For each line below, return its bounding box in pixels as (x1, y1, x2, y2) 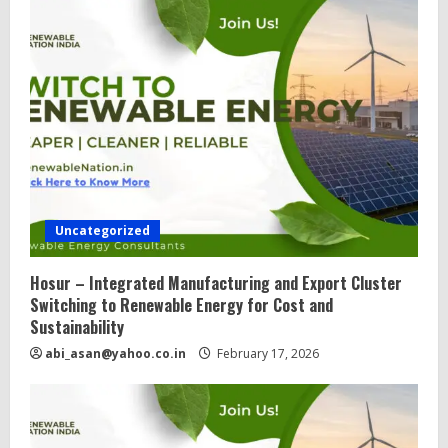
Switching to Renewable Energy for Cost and (30, 293, 333, 317)
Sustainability (30, 315, 124, 339)
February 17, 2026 (214, 345, 319, 362)
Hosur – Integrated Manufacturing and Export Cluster (30, 271, 402, 295)
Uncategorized (55, 222, 150, 239)
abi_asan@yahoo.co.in (45, 345, 186, 362)
